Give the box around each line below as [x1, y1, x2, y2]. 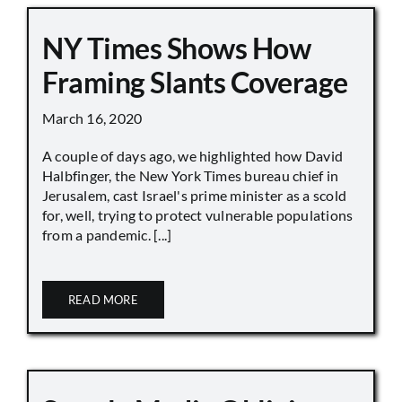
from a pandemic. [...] [42, 226, 172, 244]
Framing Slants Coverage [42, 65, 348, 100]
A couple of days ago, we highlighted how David [42, 147, 344, 165]
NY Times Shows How [42, 31, 311, 66]
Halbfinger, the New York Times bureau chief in [42, 167, 339, 185]
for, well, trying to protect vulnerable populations [42, 206, 354, 224]
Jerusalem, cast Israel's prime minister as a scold [42, 187, 346, 205]
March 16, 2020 [42, 109, 143, 127]
